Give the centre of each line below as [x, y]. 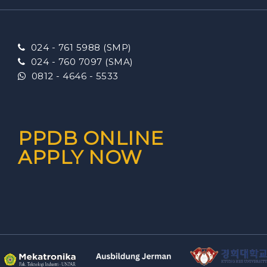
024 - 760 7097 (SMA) [79, 61]
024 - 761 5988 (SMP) [78, 47]
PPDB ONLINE [91, 138]
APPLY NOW [80, 157]
